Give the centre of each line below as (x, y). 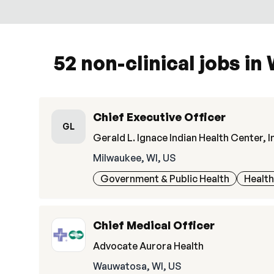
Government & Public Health (165, 179)
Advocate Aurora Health (148, 246)
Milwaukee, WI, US (134, 158)
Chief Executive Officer (159, 117)
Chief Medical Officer (154, 225)
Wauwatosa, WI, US (137, 266)
